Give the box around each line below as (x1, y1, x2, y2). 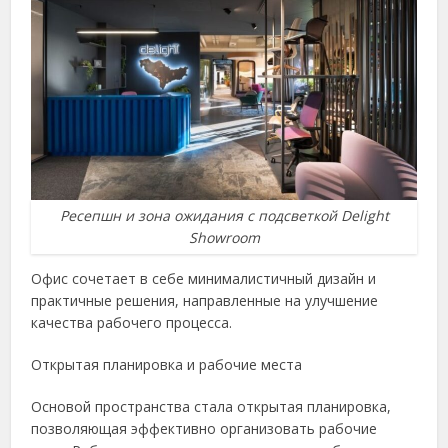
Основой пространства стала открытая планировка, (31, 397, 392, 417)
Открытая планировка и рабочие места (31, 355, 303, 375)
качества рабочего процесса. (31, 313, 233, 333)
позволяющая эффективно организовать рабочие (31, 419, 378, 439)
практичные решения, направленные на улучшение (31, 291, 379, 311)
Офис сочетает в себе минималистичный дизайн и (31, 269, 377, 289)
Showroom (188, 228, 260, 248)
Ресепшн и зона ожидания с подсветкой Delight (59, 206, 389, 226)
